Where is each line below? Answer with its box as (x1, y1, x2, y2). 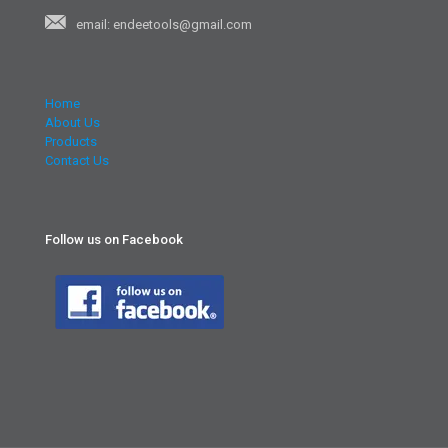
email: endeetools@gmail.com (76, 16, 252, 32)
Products (45, 133, 97, 149)
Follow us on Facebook (45, 231, 183, 247)
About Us (45, 114, 100, 130)
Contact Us (45, 152, 109, 168)
